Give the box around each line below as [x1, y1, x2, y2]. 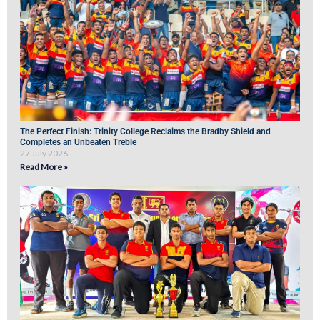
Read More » [20, 161, 68, 173]
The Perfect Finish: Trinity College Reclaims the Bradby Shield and [20, 126, 271, 137]
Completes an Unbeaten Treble [20, 137, 136, 148]
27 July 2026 [20, 148, 68, 159]
